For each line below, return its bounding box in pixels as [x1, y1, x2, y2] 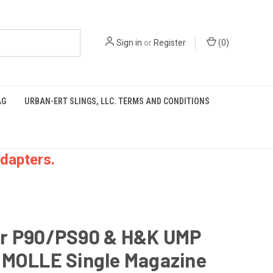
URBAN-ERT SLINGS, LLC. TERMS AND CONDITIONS [24, 96, 210, 106]
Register [154, 37, 186, 48]
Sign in [116, 37, 142, 48]
